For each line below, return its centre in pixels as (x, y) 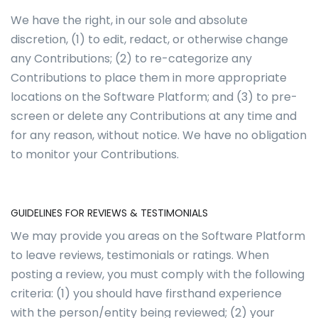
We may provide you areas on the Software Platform (158, 236)
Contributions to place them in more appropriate (149, 78)
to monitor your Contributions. (96, 154)
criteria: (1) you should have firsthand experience (146, 294)
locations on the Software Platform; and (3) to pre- (154, 97)
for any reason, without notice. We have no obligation (159, 135)
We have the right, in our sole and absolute (129, 20)
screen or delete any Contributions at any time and (154, 116)
